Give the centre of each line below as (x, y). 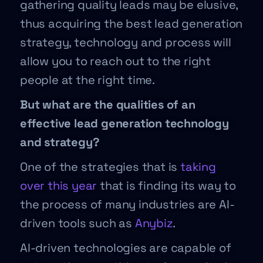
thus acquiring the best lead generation (131, 23)
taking (198, 167)
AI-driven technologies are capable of (126, 248)
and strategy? (60, 142)
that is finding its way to (166, 186)
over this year (59, 186)
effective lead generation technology (124, 123)
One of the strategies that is (100, 167)
